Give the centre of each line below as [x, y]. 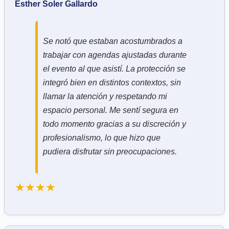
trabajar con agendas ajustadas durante [115, 55]
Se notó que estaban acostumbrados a [113, 41]
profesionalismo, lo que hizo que [102, 138]
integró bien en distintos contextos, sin [112, 82]
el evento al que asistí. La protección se [114, 68]
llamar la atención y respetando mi [105, 96]
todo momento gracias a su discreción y [114, 124]
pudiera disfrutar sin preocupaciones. [110, 151]
